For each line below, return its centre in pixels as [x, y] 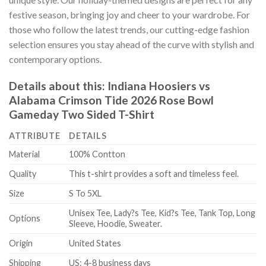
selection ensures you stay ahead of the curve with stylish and [132, 45]
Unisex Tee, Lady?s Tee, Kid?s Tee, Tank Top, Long [162, 213]
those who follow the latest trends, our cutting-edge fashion [129, 30]
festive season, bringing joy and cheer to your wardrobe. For [129, 15]
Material [24, 154]
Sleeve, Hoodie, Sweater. [116, 224]
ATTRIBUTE [35, 136]
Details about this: [58, 85]
